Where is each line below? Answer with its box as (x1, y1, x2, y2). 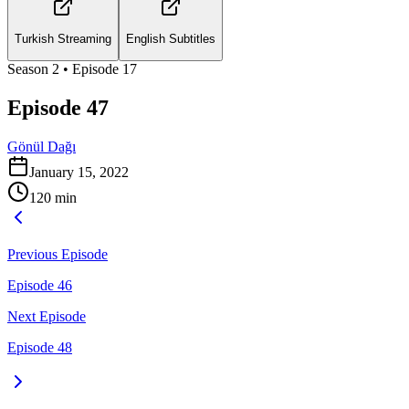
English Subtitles (126, 32, 215, 47)
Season (7, 60, 52, 77)
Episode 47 (7, 95, 109, 120)
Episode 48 (7, 339, 72, 355)
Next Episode (7, 308, 86, 324)
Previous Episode (7, 246, 108, 262)
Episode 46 (7, 277, 72, 293)
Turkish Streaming (15, 32, 111, 47)
